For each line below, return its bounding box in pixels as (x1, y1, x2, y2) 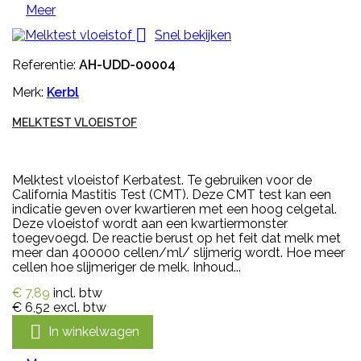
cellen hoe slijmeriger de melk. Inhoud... (12, 259, 241, 276)
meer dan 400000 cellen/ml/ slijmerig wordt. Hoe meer (12, 245, 345, 261)
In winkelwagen (48, 323, 139, 339)
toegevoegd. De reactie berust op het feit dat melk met (12, 230, 341, 247)
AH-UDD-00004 (79, 57, 176, 73)
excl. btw (53, 300, 106, 316)
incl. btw (53, 285, 102, 301)
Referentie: (12, 57, 79, 73)
